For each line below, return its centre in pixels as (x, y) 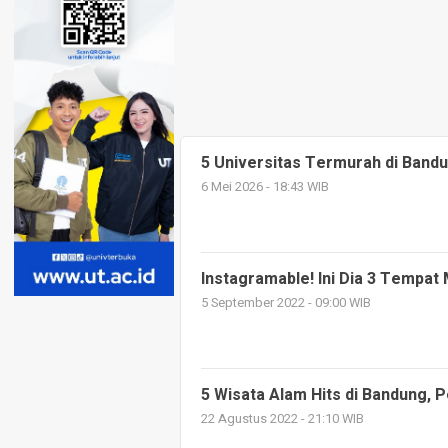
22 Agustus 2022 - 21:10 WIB (282, 419)
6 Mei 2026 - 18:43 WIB (265, 187)
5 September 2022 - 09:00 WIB (286, 303)
